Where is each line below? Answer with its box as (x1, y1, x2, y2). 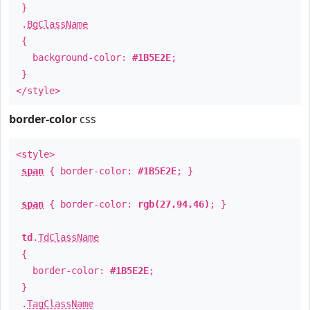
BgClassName (27, 19, 88, 30)
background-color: (16, 52, 132, 63)
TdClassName (38, 232, 99, 243)
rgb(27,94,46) (138, 199, 210, 210)
